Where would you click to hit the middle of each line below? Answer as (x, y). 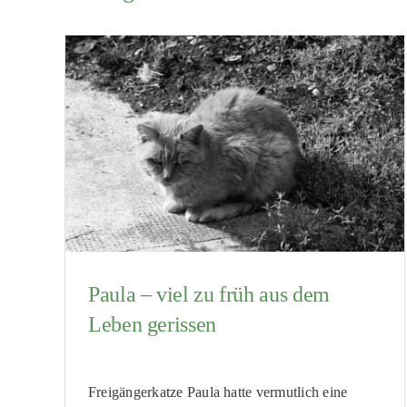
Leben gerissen (152, 325)
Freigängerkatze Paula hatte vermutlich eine (218, 392)
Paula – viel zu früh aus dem (208, 295)
